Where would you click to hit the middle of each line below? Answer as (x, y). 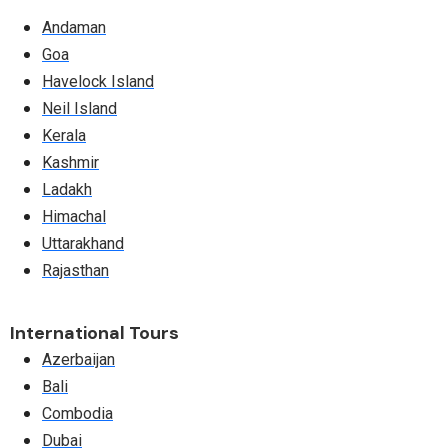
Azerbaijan (78, 359)
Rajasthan (75, 270)
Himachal (74, 216)
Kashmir (70, 162)
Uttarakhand (83, 243)
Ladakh (67, 189)
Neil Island (79, 108)
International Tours (94, 332)
